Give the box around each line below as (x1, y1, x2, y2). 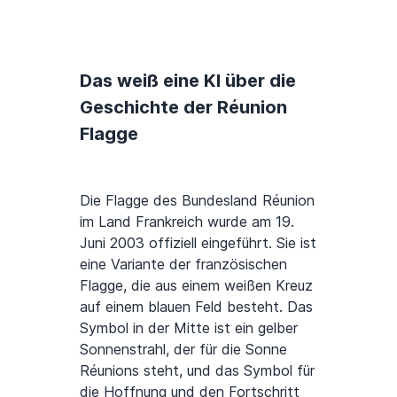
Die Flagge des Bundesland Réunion (80, 191, 315, 210)
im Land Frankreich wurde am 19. (80, 213, 294, 231)
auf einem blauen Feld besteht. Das (80, 298, 313, 316)
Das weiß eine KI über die (80, 70, 296, 92)
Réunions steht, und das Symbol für (80, 362, 315, 380)
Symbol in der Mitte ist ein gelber (80, 319, 298, 338)
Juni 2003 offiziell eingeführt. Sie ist (80, 234, 316, 253)
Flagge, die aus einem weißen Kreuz (80, 276, 313, 295)
